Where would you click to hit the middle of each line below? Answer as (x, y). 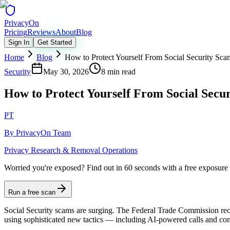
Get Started (55, 42)
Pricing (16, 32)
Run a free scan (32, 192)
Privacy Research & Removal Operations (71, 150)
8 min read (118, 72)
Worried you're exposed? (44, 167)
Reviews (41, 32)
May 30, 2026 (66, 72)
